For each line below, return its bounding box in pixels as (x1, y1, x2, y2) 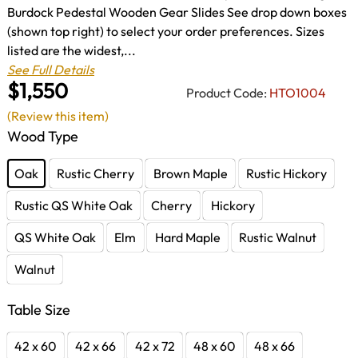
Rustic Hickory (245, 165, 327, 181)
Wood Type (7, 127, 78, 146)
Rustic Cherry (57, 165, 135, 181)
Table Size (7, 300, 70, 319)
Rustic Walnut (238, 229, 316, 245)
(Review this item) (7, 108, 109, 125)
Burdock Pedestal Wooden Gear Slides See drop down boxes (7, 3, 347, 20)
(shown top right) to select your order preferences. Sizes (7, 22, 324, 39)
